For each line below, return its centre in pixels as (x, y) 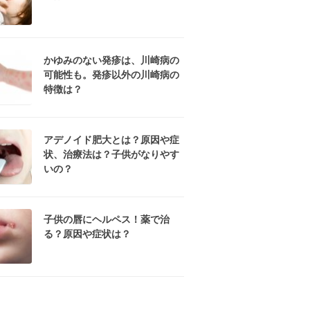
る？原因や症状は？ (87, 234)
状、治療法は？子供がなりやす (111, 154)
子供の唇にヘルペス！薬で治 (107, 219)
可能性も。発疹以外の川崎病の (111, 75)
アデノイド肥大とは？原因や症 (111, 140)
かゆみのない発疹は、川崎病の (111, 60)
